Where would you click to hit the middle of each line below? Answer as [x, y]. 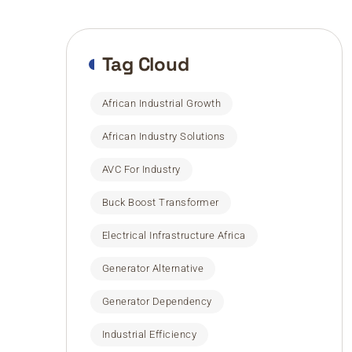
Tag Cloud [145, 64]
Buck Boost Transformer [160, 202]
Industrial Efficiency [149, 334]
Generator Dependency [157, 301]
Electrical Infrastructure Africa [174, 235]
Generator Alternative [153, 268]
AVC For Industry [141, 169]
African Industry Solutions [163, 136]
